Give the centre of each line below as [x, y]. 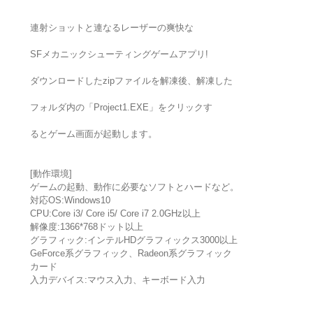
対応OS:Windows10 [70, 201]
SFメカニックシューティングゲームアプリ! [119, 54]
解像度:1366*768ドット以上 [86, 227]
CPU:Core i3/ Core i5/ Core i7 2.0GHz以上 [115, 214]
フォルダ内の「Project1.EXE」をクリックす [121, 108]
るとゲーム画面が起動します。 [93, 134]
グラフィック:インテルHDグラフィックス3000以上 [133, 240]
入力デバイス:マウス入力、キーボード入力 [117, 280]
